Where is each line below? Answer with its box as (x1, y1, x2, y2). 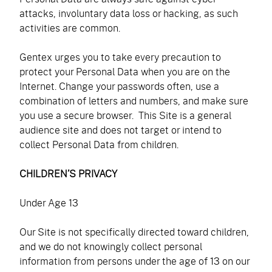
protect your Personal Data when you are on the (19, 64, 230, 78)
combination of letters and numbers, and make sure (19, 93, 248, 107)
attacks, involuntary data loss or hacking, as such (19, 6, 238, 20)
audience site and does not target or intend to (19, 123, 222, 137)
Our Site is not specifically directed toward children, (19, 225, 249, 239)
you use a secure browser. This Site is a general (19, 108, 231, 122)
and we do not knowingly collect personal (19, 239, 202, 253)
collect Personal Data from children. (19, 137, 178, 151)
